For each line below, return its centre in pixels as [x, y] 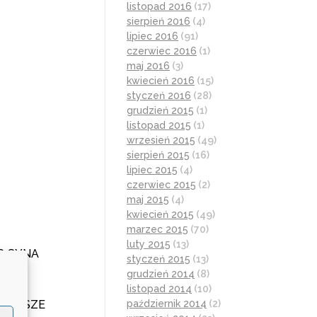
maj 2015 [148, 199]
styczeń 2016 [159, 95]
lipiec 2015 [152, 169]
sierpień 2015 [158, 155]
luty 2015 [149, 244]
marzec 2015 [157, 229]
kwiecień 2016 [161, 80]
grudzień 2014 [161, 273]
